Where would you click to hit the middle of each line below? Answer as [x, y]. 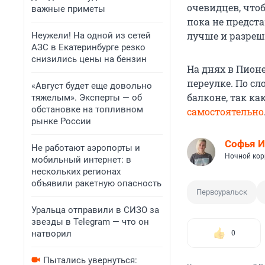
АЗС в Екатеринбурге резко [88, 47]
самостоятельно [225, 112]
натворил [51, 234]
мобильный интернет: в [81, 160]
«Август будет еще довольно [92, 86]
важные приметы [68, 9]
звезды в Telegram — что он [90, 222]
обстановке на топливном [87, 109]
